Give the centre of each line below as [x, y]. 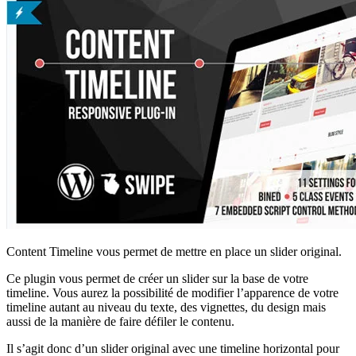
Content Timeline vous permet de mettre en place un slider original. [174, 252]
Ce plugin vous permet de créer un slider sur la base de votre [157, 279]
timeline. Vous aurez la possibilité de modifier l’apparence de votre [172, 293]
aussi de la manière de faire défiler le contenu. [120, 322]
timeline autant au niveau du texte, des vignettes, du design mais [166, 308]
